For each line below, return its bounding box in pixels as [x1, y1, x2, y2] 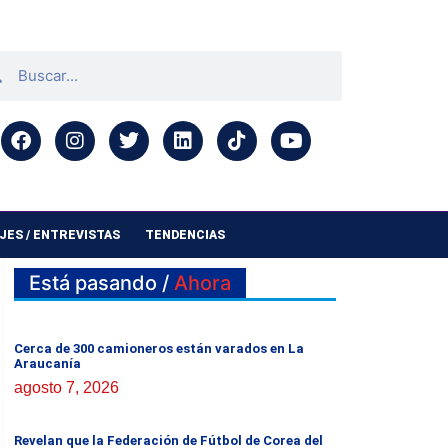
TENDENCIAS [144, 228, 225, 243]
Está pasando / [29, 271, 174, 296]
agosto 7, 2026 [14, 378, 119, 396]
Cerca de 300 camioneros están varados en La [14, 340, 304, 356]
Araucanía [14, 355, 81, 371]
